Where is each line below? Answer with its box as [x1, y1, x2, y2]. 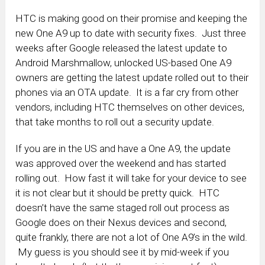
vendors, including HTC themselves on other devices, [15, 101, 245, 114]
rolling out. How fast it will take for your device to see [15, 172, 247, 185]
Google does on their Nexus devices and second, [15, 216, 227, 229]
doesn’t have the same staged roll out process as [15, 202, 230, 214]
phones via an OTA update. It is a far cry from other [15, 86, 239, 99]
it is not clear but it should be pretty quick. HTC [15, 187, 220, 199]
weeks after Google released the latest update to [15, 42, 228, 54]
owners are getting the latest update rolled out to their [15, 72, 249, 84]
